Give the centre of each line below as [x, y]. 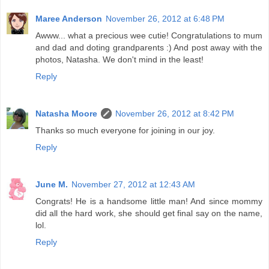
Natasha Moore [66, 114]
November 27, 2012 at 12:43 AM [133, 185]
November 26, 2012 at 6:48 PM [165, 19]
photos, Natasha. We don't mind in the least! [119, 60]
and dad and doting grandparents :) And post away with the [149, 48]
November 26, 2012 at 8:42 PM [175, 114]
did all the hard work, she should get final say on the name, [149, 213]
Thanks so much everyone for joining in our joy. [125, 131]
